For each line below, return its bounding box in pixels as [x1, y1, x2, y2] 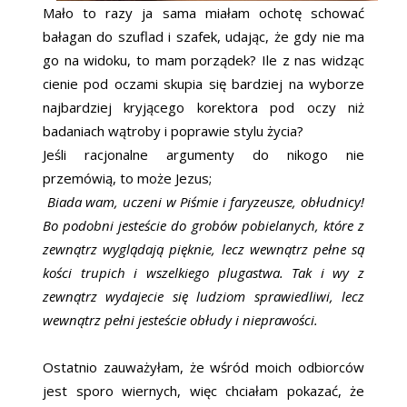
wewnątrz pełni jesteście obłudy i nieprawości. [43, 311, 322, 330]
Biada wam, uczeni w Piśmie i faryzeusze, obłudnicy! [43, 193, 364, 212]
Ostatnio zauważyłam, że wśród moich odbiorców [43, 358, 364, 377]
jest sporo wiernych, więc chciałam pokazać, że [43, 382, 364, 401]
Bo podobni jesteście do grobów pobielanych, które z [43, 216, 364, 235]
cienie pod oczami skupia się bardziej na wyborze [43, 74, 364, 94]
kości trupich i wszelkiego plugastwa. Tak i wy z [43, 263, 364, 283]
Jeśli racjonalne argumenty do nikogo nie [43, 145, 364, 164]
